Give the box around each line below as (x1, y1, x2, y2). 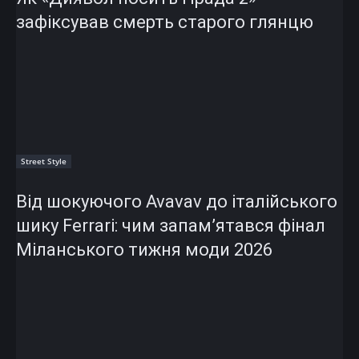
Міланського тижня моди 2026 (16, 239, 272, 260)
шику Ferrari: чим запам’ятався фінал (16, 215, 325, 236)
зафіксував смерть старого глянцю (16, 11, 313, 32)
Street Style (21, 155, 67, 167)
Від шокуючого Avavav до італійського (16, 191, 337, 212)
